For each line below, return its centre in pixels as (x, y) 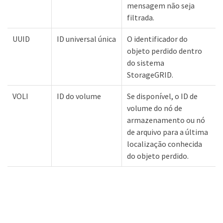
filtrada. (141, 17)
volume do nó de (155, 108)
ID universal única (86, 39)
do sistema (146, 63)
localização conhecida (165, 144)
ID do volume (79, 96)
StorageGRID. (150, 75)
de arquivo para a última (167, 132)
